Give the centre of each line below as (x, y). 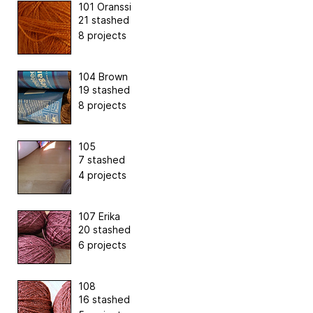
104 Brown (103, 76)
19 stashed (104, 89)
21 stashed (104, 20)
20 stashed (104, 229)
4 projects (102, 175)
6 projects (102, 245)
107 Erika (99, 216)
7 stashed (102, 159)
